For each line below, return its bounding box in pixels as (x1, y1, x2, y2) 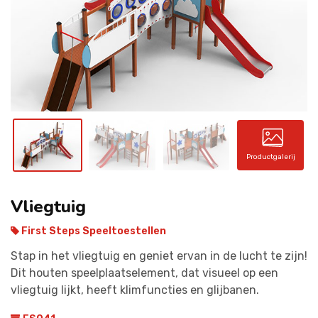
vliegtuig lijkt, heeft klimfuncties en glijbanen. (11, 283, 259, 297)
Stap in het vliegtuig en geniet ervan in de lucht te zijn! (11, 248, 307, 263)
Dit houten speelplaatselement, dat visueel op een (11, 265, 278, 280)
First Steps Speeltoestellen (19, 224, 166, 237)
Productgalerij (246, 153, 295, 162)
